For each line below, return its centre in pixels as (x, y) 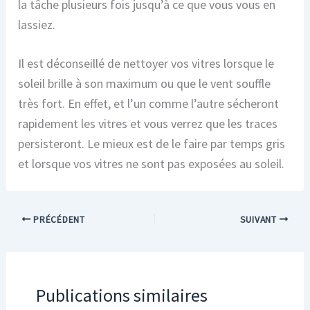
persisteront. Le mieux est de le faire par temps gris (152, 143)
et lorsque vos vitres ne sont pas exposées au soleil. (152, 163)
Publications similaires (121, 295)
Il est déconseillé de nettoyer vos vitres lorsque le (146, 63)
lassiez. (37, 24)
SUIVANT (259, 219)
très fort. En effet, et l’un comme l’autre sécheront (149, 103)
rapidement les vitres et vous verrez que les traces (148, 123)
